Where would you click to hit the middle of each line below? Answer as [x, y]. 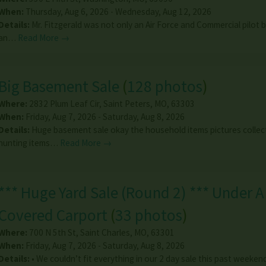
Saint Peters [126, 103]
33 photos [148, 215]
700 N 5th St [52, 233]
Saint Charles [105, 233]
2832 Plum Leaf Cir [64, 103]
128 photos [164, 86]
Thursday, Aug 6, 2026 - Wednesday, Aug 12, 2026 [117, 11]
